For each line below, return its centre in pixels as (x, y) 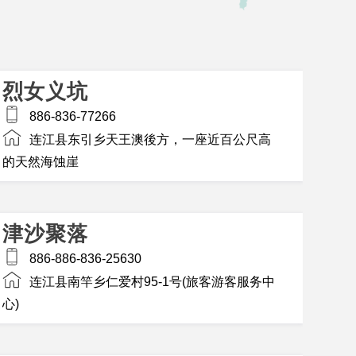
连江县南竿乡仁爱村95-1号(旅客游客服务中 (152, 281)
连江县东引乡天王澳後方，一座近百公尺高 (150, 139)
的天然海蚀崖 (40, 161)
